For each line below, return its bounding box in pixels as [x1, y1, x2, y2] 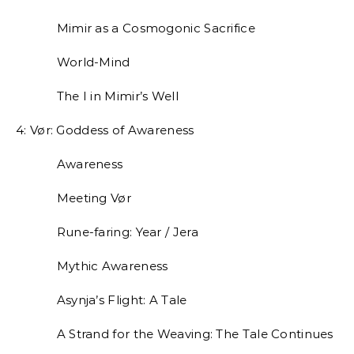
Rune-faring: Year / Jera [16, 224, 198, 239]
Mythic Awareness [16, 258, 168, 273]
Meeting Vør [16, 190, 131, 205]
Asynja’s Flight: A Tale [16, 292, 187, 307]
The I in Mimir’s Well [16, 88, 179, 104]
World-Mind [16, 55, 130, 70]
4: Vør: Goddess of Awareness [16, 122, 194, 137]
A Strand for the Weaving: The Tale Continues [16, 326, 333, 341]
